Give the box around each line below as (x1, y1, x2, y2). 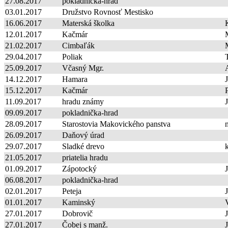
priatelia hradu (62, 153, 108, 162)
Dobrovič (62, 209, 93, 218)
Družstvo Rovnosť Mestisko (62, 7, 153, 16)
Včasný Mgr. (62, 63, 104, 72)
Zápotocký (62, 164, 97, 173)
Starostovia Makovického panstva (62, 119, 170, 128)
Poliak (62, 52, 82, 61)
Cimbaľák (62, 41, 95, 50)
